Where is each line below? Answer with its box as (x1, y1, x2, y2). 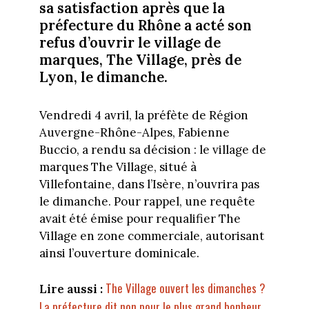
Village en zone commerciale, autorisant (39, 228, 264, 243)
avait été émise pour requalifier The (39, 210, 241, 226)
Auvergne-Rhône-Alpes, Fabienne (39, 124, 230, 140)
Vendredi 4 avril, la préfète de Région (39, 107, 248, 123)
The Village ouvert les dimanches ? (105, 279, 266, 297)
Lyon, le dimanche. (39, 67, 171, 86)
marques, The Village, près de (39, 50, 241, 69)
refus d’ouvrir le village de (39, 32, 221, 52)
